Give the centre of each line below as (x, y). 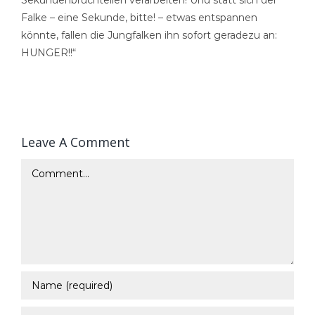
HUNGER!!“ (48, 52)
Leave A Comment (75, 142)
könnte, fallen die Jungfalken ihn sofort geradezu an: (149, 35)
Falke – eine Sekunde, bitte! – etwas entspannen (139, 17)
